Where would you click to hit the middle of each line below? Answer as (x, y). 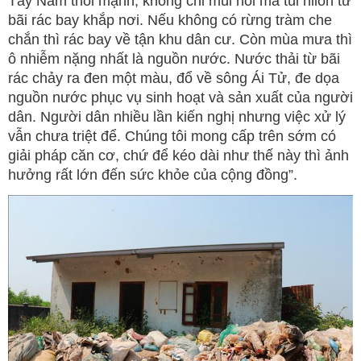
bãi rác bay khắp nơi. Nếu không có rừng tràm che (170, 21)
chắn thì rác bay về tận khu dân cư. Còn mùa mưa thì (180, 40)
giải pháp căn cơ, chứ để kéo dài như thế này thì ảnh (178, 156)
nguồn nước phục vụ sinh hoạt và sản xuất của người (180, 98)
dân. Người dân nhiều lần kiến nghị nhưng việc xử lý (177, 117)
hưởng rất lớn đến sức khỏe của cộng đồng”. (153, 175)
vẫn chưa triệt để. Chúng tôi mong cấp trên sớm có (172, 137)
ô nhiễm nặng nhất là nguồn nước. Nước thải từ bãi (174, 59)
